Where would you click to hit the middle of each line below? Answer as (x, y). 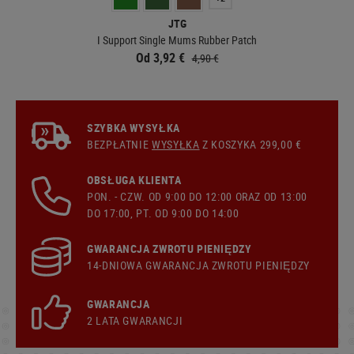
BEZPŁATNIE (120, 144)
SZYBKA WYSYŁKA (134, 127)
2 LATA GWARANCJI (135, 320)
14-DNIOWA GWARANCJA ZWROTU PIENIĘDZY (199, 265)
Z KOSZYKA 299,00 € (250, 144)
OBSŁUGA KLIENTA (134, 179)
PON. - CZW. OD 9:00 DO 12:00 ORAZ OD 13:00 (197, 196)
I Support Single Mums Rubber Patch (177, 40)
